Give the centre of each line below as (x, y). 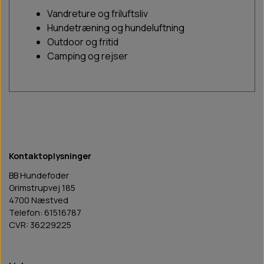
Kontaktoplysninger (50, 156)
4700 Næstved (39, 200)
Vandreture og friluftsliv (98, 14)
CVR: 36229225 (40, 225)
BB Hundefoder (39, 176)
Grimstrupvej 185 (42, 188)
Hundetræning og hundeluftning (116, 28)
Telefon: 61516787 (45, 213)
